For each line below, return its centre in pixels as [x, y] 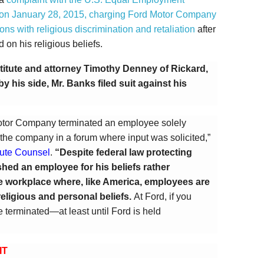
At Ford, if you [163, 197]
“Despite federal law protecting [123, 152]
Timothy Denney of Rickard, [146, 69]
